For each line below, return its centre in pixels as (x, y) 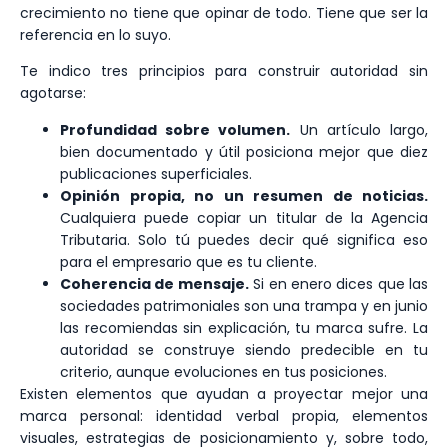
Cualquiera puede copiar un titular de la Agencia (244, 217)
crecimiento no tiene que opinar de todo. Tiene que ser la (224, 13)
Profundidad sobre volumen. (175, 129)
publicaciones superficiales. (156, 173)
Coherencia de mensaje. (154, 283)
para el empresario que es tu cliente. (188, 261)
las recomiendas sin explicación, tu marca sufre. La (244, 327)
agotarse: (53, 93)
